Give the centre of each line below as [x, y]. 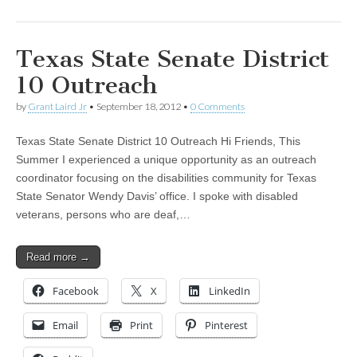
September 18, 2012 [139, 107]
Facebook [76, 291]
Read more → [58, 257]
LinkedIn [229, 291]
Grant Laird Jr [57, 107]
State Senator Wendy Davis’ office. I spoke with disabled [157, 196]
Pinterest [226, 326]
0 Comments [218, 107]
